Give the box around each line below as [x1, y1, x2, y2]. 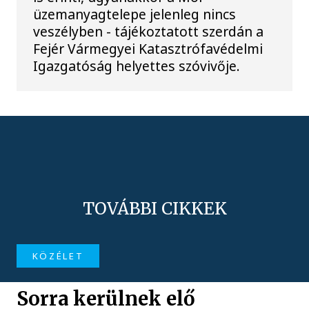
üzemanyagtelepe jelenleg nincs [33, 4, 237, 23]
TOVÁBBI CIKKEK [82, 197, 227, 219]
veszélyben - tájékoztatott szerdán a [33, 21, 264, 41]
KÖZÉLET [32, 249, 84, 262]
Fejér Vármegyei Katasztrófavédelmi [33, 39, 263, 58]
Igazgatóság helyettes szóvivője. [33, 56, 241, 75]
